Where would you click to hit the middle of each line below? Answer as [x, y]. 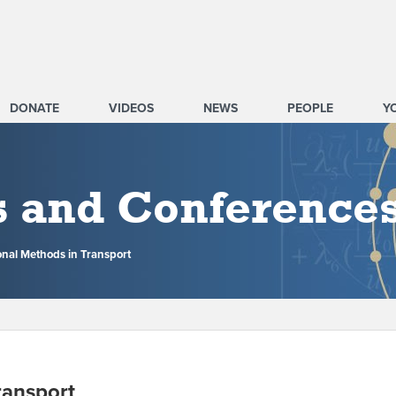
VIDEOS [131, 108]
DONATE [34, 108]
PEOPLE [310, 108]
